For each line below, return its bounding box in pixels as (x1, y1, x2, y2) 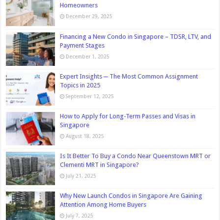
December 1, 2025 (66, 53, 110, 59)
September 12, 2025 (66, 93, 114, 99)
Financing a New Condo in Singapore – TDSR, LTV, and (60, 32, 212, 40)
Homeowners (60, 1, 98, 9)
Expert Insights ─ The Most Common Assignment (60, 72, 198, 80)
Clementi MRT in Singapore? (60, 161, 139, 169)
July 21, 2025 (66, 173, 97, 179)
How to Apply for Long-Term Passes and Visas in (60, 112, 196, 120)
